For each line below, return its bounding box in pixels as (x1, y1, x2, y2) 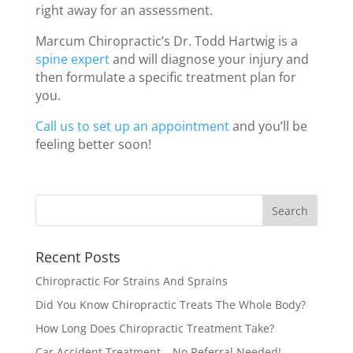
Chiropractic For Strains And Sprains (35, 273, 228, 288)
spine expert (35, 50, 110, 68)
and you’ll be (229, 117, 307, 135)
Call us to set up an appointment (35, 117, 229, 135)
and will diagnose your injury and (109, 50, 309, 68)
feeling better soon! (35, 136, 151, 153)
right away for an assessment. (35, 2, 213, 19)
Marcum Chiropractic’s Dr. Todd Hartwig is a (35, 32, 298, 50)
